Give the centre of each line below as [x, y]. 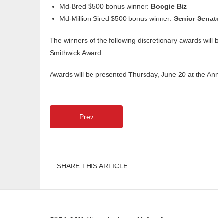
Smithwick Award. [76, 52]
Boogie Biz [169, 6]
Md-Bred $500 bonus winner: [105, 6]
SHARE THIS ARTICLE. [93, 166]
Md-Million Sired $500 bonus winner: [117, 18]
